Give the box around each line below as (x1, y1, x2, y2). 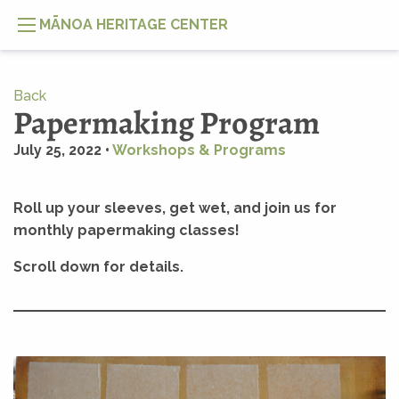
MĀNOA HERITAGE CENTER (39, 16, 228, 33)
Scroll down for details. (13, 258, 187, 275)
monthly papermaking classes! (13, 222, 240, 239)
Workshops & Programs (112, 142, 286, 159)
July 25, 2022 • (13, 142, 112, 159)
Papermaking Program (13, 101, 320, 144)
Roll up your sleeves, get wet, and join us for (13, 199, 337, 216)
